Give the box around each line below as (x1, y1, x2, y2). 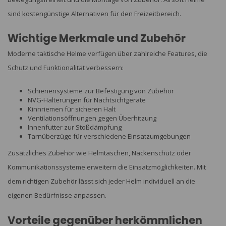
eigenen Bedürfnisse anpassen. (8, 191, 106, 200)
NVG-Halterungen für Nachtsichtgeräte (28, 95, 146, 105)
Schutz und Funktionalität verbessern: (8, 63, 124, 72)
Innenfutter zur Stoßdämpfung (28, 123, 122, 132)
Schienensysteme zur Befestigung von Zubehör (28, 86, 174, 96)
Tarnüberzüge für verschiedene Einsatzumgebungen (28, 132, 191, 141)
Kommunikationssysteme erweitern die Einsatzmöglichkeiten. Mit (8, 162, 206, 172)
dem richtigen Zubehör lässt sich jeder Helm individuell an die (8, 177, 195, 186)
